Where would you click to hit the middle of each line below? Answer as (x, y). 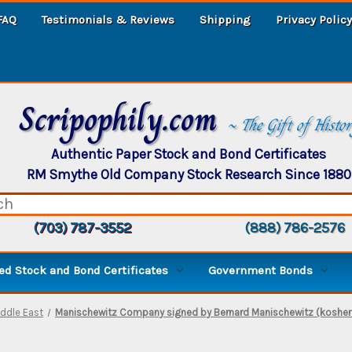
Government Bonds (260, 270)
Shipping (225, 19)
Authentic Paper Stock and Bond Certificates (189, 154)
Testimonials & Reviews (108, 19)
